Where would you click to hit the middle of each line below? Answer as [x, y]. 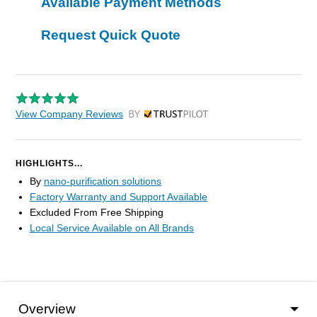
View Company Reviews [69, 114]
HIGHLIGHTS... [49, 164]
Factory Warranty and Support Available [119, 197]
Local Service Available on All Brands [112, 228]
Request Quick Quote [111, 35]
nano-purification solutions [103, 181]
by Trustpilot [155, 118]
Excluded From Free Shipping [97, 213]
